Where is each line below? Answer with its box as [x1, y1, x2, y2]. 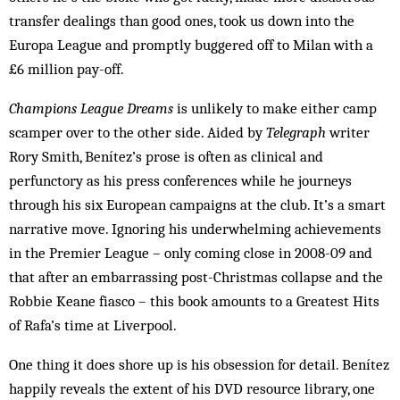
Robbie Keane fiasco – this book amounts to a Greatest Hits [9, 292, 379, 310]
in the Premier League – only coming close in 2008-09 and [9, 244, 372, 262]
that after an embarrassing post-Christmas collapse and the [9, 268, 383, 286]
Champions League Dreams [9, 99, 173, 117]
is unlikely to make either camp [173, 99, 377, 117]
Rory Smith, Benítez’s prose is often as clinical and [9, 147, 323, 165]
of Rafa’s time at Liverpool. [9, 316, 177, 334]
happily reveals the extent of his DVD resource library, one [9, 379, 375, 397]
